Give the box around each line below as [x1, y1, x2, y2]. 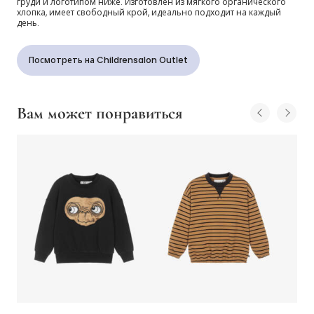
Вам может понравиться [17, 103, 182, 124]
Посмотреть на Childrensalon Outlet [29, 54, 188, 67]
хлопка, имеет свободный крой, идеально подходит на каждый [17, 6, 281, 19]
